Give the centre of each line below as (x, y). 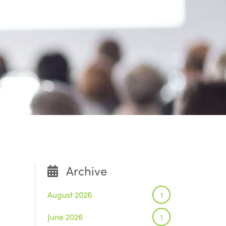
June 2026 (65, 216)
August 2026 (69, 194)
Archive (86, 170)
